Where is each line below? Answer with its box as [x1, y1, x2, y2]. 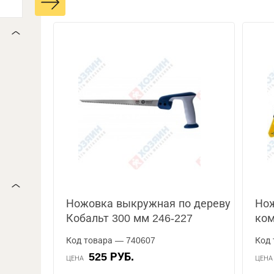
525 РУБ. [95, 251, 135, 263]
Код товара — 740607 [66, 235, 156, 245]
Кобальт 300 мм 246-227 [66, 212, 193, 224]
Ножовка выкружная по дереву [66, 198, 231, 210]
